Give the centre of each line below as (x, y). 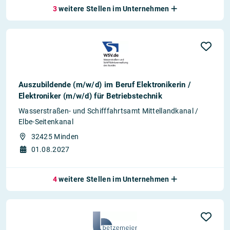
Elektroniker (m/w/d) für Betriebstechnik (91, 96)
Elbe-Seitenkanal (46, 122)
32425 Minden (55, 137)
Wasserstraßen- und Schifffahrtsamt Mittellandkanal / (109, 111)
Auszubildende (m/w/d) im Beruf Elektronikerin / (105, 85)
